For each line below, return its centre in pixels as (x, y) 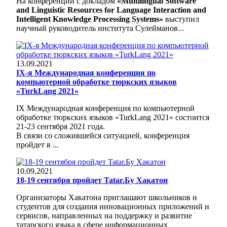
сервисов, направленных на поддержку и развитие (104, 215)
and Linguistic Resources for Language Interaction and (111, 10)
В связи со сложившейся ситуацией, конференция (103, 135)
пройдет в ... (37, 144)
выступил (181, 19)
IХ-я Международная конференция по (86, 72)
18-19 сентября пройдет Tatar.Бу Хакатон (92, 180)
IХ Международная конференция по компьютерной (105, 108)
